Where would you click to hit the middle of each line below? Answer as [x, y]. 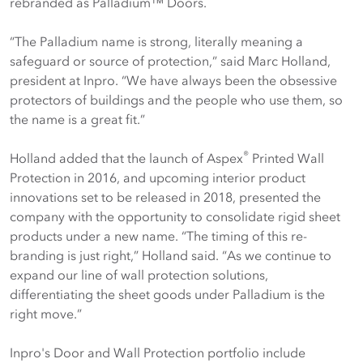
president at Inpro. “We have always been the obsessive [173, 80]
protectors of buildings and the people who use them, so [176, 100]
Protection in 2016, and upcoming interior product [158, 177]
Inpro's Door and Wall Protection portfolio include [158, 352]
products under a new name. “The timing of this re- [158, 236]
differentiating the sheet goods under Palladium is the [167, 294]
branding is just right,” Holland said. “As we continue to [171, 255]
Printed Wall [286, 158]
